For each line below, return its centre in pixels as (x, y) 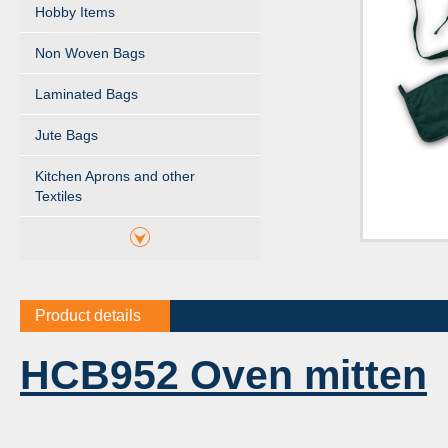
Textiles (58, 196)
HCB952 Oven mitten (223, 375)
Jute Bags (66, 135)
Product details (88, 315)
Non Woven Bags (90, 53)
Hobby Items (75, 12)
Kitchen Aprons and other (115, 176)
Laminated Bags (86, 94)
